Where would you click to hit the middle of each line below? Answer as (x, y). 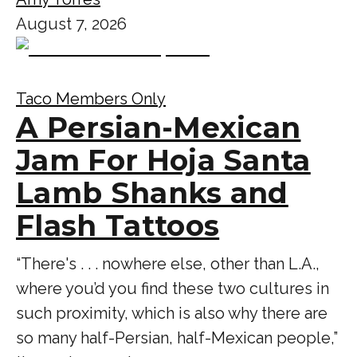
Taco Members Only (91, 98)
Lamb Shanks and (152, 192)
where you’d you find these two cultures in (173, 288)
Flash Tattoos (118, 225)
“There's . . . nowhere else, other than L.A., (168, 263)
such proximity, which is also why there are (172, 313)
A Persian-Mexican (159, 127)
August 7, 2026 (71, 24)
